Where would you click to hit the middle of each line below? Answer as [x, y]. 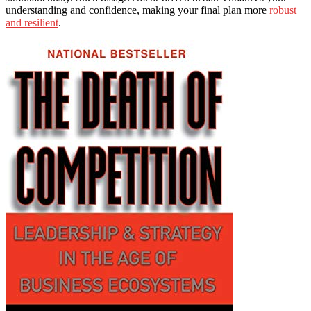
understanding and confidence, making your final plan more [137, 10]
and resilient [32, 22]
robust [283, 10]
